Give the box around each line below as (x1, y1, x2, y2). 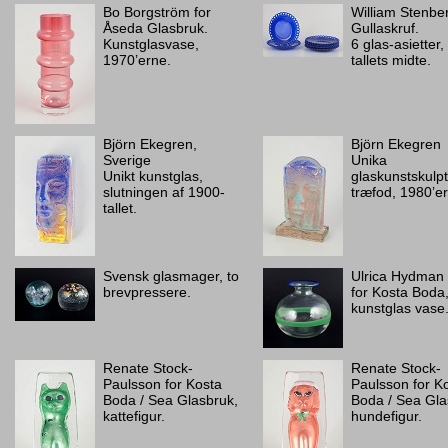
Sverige (103, 152, 151, 168)
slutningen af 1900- (103, 184, 225, 200)
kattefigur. (103, 408, 165, 424)
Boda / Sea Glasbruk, (103, 392, 238, 408)
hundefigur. (351, 408, 422, 424)
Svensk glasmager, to (103, 268, 239, 284)
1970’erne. (103, 52, 171, 68)
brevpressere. (103, 284, 191, 300)
